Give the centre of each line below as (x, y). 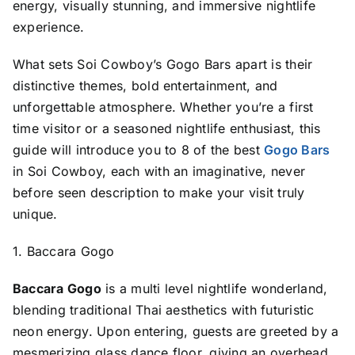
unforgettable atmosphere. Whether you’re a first (163, 107)
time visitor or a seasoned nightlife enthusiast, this (166, 128)
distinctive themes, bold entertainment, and (145, 85)
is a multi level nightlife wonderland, (214, 288)
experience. (48, 27)
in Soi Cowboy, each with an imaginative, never (159, 171)
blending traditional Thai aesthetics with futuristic (163, 309)
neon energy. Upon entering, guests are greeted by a (176, 331)
